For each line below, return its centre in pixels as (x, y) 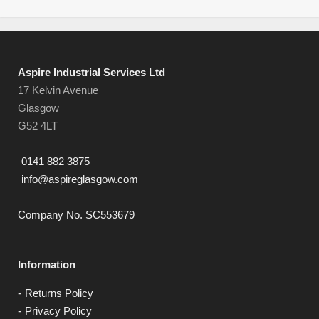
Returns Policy (59, 293)
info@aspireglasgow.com (80, 179)
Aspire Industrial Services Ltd (91, 73)
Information (47, 265)
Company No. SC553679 (76, 215)
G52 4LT (38, 126)
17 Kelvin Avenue (58, 90)
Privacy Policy (58, 311)
